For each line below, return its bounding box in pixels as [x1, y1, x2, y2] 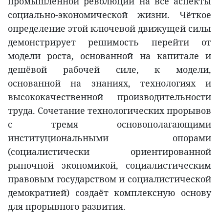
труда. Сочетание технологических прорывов [8, 105, 211, 117]
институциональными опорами [8, 132, 211, 144]
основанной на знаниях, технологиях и [8, 77, 211, 89]
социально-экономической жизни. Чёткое [8, 9, 211, 21]
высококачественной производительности [8, 91, 211, 103]
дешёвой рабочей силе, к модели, [8, 64, 211, 76]
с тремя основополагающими [8, 118, 211, 131]
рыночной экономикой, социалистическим [8, 159, 211, 172]
